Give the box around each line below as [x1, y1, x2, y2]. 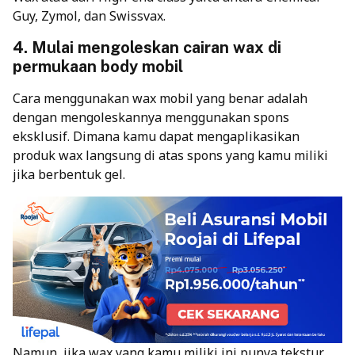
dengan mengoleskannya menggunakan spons [13, 109, 289, 127]
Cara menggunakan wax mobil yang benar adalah [13, 90, 307, 108]
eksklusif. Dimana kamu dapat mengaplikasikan [13, 128, 300, 146]
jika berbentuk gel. [13, 166, 125, 184]
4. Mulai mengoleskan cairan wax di [13, 38, 281, 58]
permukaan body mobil [13, 57, 183, 77]
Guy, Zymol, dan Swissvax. [13, 7, 166, 25]
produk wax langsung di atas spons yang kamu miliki [13, 147, 328, 165]
